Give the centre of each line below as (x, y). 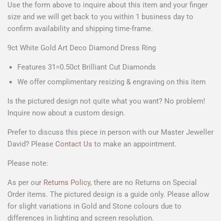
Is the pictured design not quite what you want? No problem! (106, 101)
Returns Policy (67, 183)
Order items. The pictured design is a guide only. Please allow (108, 195)
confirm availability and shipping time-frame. (80, 29)
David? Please (30, 144)
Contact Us (74, 144)
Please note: (28, 164)
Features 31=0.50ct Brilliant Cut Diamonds (87, 67)
